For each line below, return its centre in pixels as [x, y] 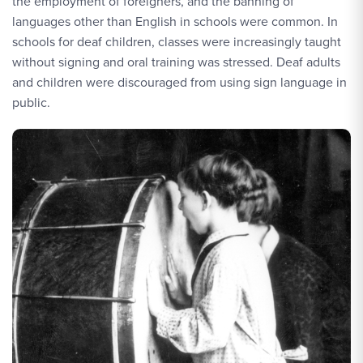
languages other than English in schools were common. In [175, 21]
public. [31, 102]
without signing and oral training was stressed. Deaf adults [176, 62]
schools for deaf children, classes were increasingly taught [177, 41]
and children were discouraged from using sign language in [179, 82]
